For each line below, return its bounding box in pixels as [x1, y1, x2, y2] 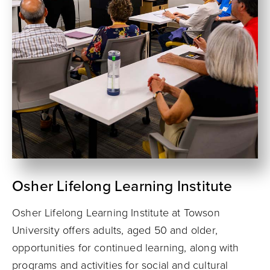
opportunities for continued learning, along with [12, 241, 239, 254]
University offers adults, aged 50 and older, [12, 224, 218, 237]
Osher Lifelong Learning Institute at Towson [12, 206, 220, 219]
